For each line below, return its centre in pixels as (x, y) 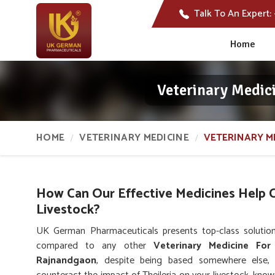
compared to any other (95, 246)
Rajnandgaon (66, 261)
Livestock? (68, 210)
